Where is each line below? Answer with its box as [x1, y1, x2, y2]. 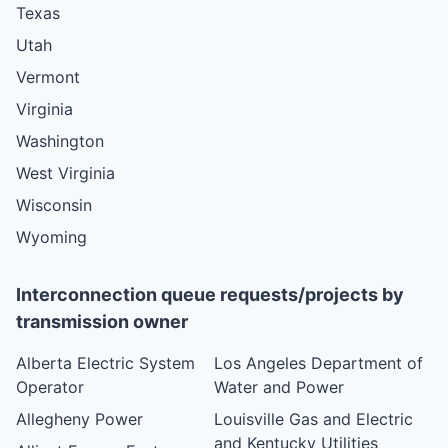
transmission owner [16, 310, 188, 332]
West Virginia [16, 162, 115, 183]
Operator [16, 376, 84, 397]
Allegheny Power [16, 408, 143, 429]
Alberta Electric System [16, 352, 195, 373]
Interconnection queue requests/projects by [16, 283, 404, 305]
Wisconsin [16, 194, 92, 215]
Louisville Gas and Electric [214, 408, 414, 429]
